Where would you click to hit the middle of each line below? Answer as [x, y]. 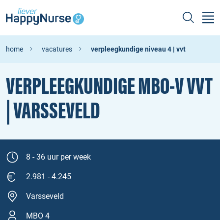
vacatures [57, 49]
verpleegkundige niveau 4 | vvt [138, 49]
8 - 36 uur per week [58, 157]
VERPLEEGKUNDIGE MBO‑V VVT [109, 87]
